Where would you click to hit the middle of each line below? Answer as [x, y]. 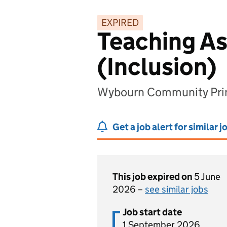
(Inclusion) [157, 67]
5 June [207, 177]
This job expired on [153, 177]
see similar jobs [177, 189]
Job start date [152, 212]
